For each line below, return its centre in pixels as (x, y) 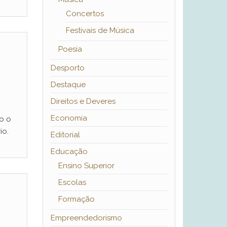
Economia (69, 118)
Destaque (68, 85)
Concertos (85, 14)
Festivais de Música (100, 31)
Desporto (67, 68)
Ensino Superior (86, 166)
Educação (69, 152)
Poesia (70, 49)
